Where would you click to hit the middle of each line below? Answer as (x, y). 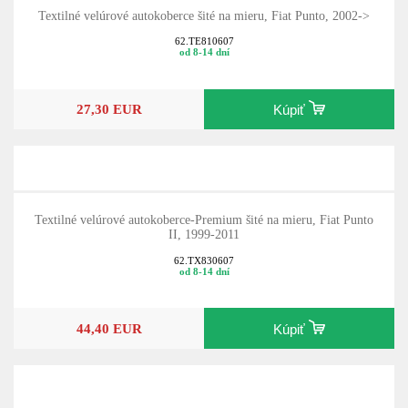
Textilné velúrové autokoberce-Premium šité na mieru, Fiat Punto (204, 220)
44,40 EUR (109, 328)
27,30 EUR (109, 108)
